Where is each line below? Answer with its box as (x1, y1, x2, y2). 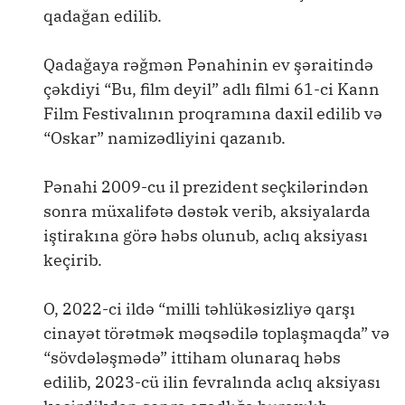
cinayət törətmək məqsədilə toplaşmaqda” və (43, 323, 390, 344)
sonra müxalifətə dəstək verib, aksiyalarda (43, 201, 371, 221)
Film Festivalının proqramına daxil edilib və (43, 103, 382, 124)
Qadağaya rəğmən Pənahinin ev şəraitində (43, 54, 373, 75)
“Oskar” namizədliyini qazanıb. (43, 127, 286, 148)
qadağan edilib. (43, 5, 162, 26)
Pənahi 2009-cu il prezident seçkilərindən (43, 176, 369, 197)
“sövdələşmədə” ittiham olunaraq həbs (43, 347, 341, 368)
